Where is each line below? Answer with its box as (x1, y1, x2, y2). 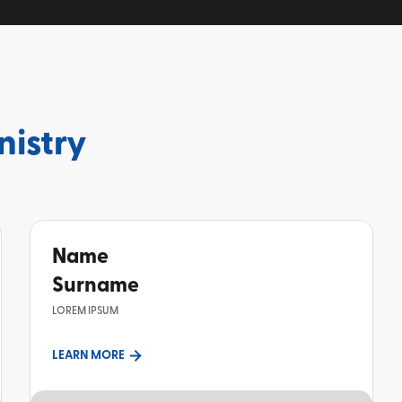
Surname (51, 274, 139, 295)
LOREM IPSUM (51, 305, 118, 316)
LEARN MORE (51, 348, 125, 362)
